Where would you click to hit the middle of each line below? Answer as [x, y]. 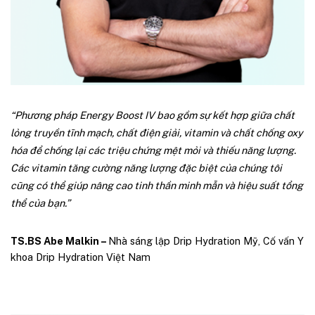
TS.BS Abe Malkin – [59, 241]
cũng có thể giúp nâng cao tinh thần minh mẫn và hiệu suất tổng [157, 186]
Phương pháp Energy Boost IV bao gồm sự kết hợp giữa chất [155, 115]
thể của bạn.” [40, 203]
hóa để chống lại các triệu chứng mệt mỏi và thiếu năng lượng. [153, 150]
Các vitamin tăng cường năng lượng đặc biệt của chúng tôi [146, 168]
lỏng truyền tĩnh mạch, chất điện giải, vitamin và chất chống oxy [157, 133]
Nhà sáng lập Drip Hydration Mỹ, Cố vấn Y [206, 241]
